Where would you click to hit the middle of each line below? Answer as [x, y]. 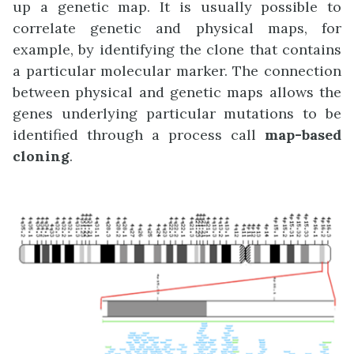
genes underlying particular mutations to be [177, 113]
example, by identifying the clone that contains [177, 49]
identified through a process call [139, 134]
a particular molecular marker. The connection [177, 70]
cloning [41, 156]
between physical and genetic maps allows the [177, 92]
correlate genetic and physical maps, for [177, 28]
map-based [303, 134]
